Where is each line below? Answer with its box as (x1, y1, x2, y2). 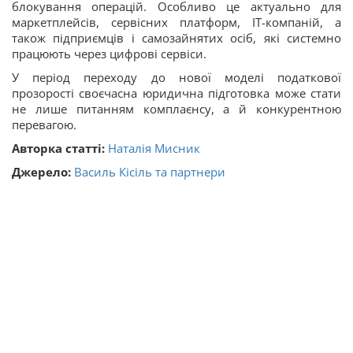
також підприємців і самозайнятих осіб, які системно (12, 29, 341, 46)
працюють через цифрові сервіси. (12, 45, 206, 61)
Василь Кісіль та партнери (74, 163, 225, 180)
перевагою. (12, 116, 76, 132)
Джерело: (12, 163, 74, 180)
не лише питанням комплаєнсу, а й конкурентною (12, 100, 341, 117)
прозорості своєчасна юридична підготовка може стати (12, 84, 341, 101)
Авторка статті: (12, 139, 108, 156)
